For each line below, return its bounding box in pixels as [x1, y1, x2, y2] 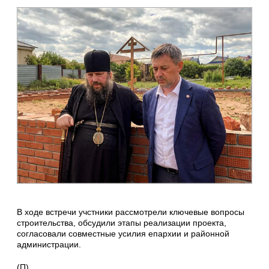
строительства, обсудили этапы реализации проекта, [17, 217, 226, 228]
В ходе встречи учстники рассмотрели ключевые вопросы [17, 207, 244, 217]
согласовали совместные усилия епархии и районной [17, 228, 229, 238]
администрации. [17, 239, 81, 249]
